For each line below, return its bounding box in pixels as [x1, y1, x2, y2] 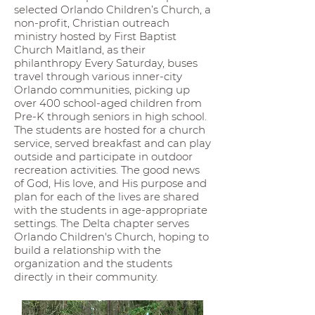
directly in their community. [14, 270, 161, 283]
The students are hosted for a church [14, 123, 205, 136]
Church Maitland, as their [14, 43, 146, 56]
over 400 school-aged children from [14, 96, 202, 110]
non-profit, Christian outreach [14, 16, 169, 30]
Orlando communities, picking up [14, 83, 190, 96]
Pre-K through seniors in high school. [14, 110, 207, 123]
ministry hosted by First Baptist [14, 30, 176, 43]
